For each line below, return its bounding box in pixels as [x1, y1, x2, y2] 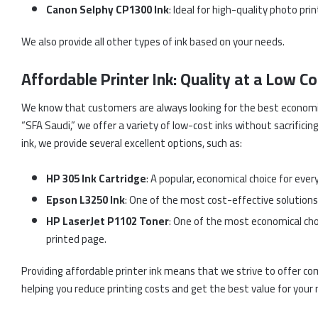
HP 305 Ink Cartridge [46, 168, 146, 190]
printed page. [46, 229, 106, 250]
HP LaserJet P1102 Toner [46, 211, 169, 232]
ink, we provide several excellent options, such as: [21, 133, 242, 154]
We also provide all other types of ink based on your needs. [21, 31, 285, 52]
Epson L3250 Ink [46, 190, 125, 211]
